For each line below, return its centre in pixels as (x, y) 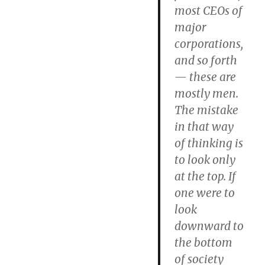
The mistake (207, 110)
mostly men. (207, 93)
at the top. (202, 176)
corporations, (209, 44)
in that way (204, 127)
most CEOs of (209, 11)
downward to (209, 226)
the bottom (204, 243)
